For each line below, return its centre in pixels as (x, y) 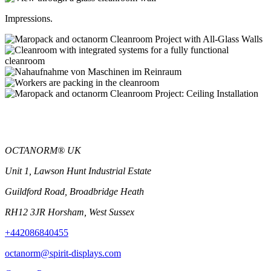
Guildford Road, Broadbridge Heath (74, 192)
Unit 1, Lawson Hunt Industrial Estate (78, 171)
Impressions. (29, 19)
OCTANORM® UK (43, 151)
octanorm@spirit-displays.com (63, 253)
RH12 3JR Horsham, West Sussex (70, 212)
